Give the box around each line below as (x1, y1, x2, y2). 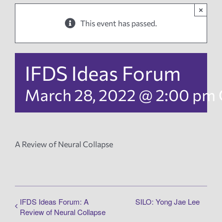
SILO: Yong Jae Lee (135, 196, 200, 207)
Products (13, 114, 52, 125)
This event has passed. (80, 18, 157, 28)
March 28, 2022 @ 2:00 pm (25, 85, 216, 105)
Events (13, 49, 43, 59)
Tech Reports (13, 81, 71, 92)
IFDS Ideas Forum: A (20, 196, 89, 207)
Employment (13, 147, 67, 158)
